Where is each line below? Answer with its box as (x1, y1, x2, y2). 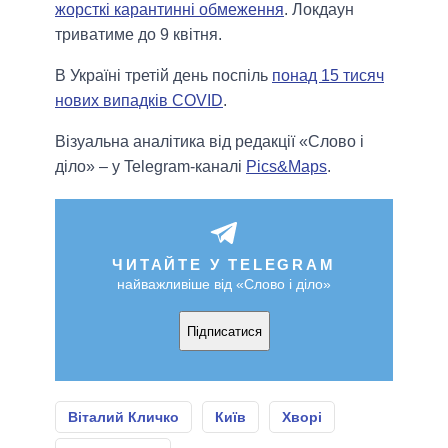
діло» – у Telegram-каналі (55, 158, 246, 176)
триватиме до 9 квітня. (55, 26, 222, 44)
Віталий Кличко (68, 409, 179, 426)
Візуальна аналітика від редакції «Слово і (55, 133, 364, 151)
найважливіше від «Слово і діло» (117, 276, 331, 293)
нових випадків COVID (55, 92, 223, 110)
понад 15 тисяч (272, 67, 384, 85)
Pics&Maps (246, 158, 327, 176)
